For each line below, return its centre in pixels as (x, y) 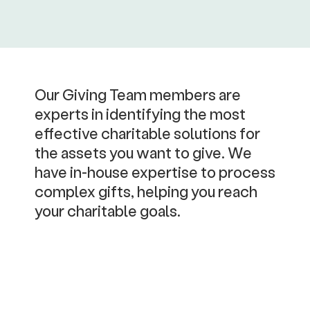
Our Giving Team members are (138, 94)
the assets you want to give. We (143, 153)
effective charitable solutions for (147, 133)
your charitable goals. (108, 211)
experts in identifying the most (140, 114)
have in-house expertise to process (155, 172)
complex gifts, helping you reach (146, 191)
